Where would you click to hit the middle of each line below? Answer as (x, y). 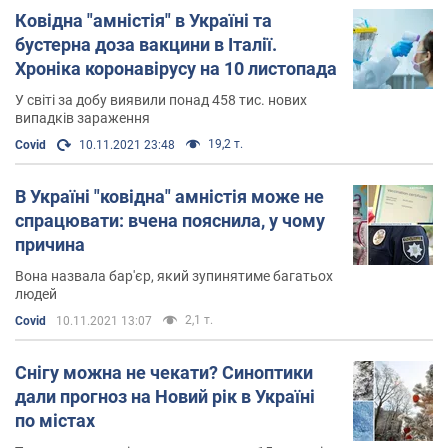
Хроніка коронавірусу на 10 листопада (176, 68)
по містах (55, 420)
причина (50, 244)
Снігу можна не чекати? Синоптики (164, 372)
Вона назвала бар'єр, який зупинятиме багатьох (174, 275)
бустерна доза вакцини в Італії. (146, 44)
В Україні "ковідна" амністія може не (169, 196)
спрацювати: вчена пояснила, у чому (170, 220)
